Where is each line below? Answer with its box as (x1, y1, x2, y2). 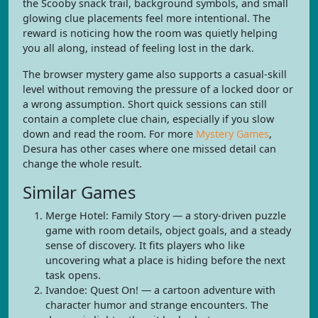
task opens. (45, 268, 101, 282)
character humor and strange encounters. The (45, 298, 268, 312)
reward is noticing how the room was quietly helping (23, 26, 278, 40)
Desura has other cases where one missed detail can (23, 142, 276, 155)
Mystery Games (196, 127, 269, 141)
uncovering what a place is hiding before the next (45, 253, 285, 267)
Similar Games (23, 180, 136, 204)
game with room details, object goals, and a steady (45, 224, 291, 237)
